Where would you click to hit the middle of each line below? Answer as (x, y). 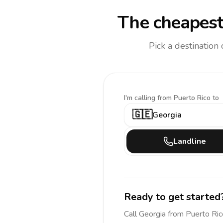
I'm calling (141, 98)
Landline (190, 141)
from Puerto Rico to (188, 98)
